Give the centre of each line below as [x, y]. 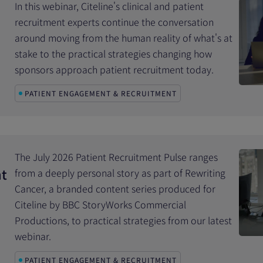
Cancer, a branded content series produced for [115, 188]
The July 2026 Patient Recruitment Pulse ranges [117, 157]
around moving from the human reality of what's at [124, 38]
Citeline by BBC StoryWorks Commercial [101, 204]
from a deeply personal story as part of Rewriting [120, 173]
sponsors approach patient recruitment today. [114, 69]
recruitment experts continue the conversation [114, 22]
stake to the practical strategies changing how [114, 53]
